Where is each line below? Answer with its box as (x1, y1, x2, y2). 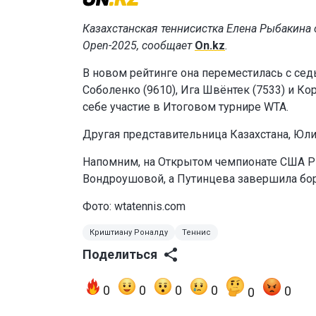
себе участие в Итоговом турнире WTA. (83, 99, 288, 114)
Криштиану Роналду (90, 227, 168, 237)
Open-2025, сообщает (83, 38, 195, 52)
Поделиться (83, 246, 157, 262)
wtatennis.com (114, 199, 186, 213)
